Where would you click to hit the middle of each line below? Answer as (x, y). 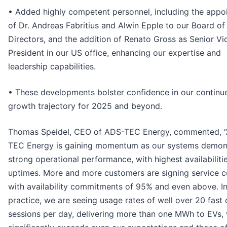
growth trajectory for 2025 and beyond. (85, 106)
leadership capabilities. (52, 66)
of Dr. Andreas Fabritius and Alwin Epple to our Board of (117, 25)
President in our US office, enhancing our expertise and (115, 52)
